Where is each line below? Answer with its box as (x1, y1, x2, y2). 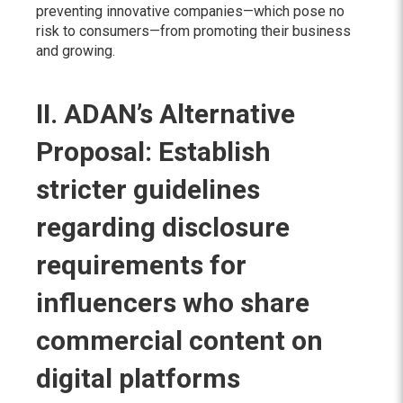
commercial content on (36, 325, 323, 356)
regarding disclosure (36, 211, 290, 243)
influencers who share (36, 287, 309, 318)
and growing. (36, 42, 119, 59)
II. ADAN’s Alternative (36, 98, 295, 130)
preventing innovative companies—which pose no (36, 3, 345, 20)
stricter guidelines (36, 174, 260, 205)
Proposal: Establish (36, 136, 271, 167)
